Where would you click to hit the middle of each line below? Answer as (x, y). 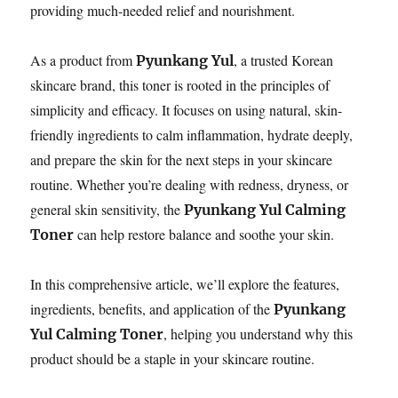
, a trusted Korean (284, 60)
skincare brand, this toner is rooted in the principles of (180, 84)
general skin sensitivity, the (107, 209)
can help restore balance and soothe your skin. (204, 234)
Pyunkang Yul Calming (265, 209)
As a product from (84, 60)
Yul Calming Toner (97, 334)
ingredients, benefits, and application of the (152, 308)
